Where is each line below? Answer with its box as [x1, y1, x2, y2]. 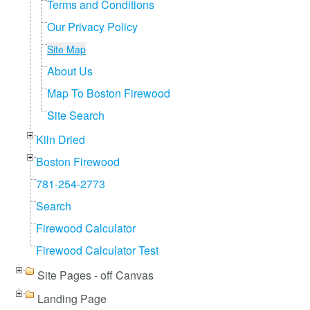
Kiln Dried [36, 131, 85, 147]
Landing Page [37, 291, 107, 307]
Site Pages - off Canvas [37, 267, 154, 283]
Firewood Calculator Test [36, 242, 158, 258]
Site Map [47, 42, 86, 56]
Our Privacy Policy [47, 19, 138, 35]
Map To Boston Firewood [47, 85, 170, 101]
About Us [47, 63, 93, 79]
